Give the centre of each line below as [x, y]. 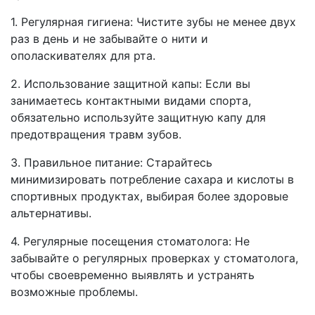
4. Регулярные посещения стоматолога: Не [130, 242]
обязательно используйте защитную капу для [138, 118]
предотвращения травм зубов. [96, 135]
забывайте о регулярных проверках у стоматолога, [154, 258]
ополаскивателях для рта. [83, 56]
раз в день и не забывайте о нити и [109, 39]
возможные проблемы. [74, 292]
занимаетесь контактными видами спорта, [131, 101]
